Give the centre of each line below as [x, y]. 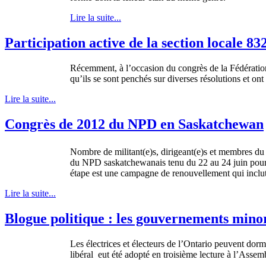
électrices [103, 243]
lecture [212, 254]
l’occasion [145, 68]
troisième [180, 254]
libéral [82, 254]
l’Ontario [195, 243]
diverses [183, 79]
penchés [136, 79]
